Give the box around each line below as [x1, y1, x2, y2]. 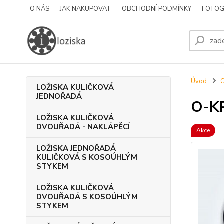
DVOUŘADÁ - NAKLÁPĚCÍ [36, 122, 130, 132]
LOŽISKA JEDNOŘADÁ [36, 143, 116, 153]
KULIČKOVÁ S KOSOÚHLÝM [36, 152, 137, 162]
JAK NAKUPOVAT [60, 4, 111, 13]
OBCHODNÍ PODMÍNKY [122, 4, 191, 13]
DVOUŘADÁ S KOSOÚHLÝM [36, 192, 138, 202]
